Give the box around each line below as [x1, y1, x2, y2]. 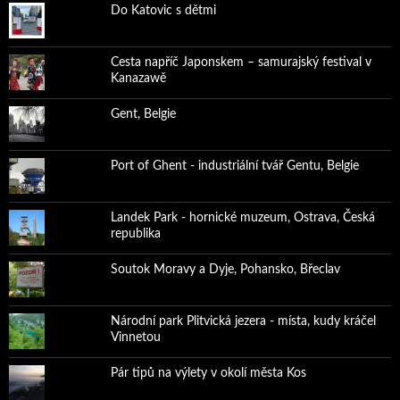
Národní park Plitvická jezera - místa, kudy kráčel [110, 314, 376, 328]
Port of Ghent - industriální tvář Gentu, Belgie [110, 159, 359, 172]
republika [110, 227, 161, 240]
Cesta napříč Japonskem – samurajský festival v [110, 55, 371, 69]
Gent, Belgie [110, 107, 176, 121]
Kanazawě [110, 71, 166, 85]
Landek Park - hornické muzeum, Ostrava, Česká [110, 211, 375, 224]
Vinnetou [110, 330, 161, 344]
